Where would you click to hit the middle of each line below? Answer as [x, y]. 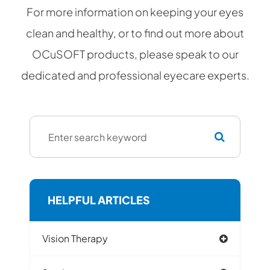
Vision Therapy [75, 239]
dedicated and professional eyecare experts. [135, 75]
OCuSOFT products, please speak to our [135, 54]
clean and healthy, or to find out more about [135, 33]
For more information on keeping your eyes [135, 12]
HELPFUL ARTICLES [99, 200]
